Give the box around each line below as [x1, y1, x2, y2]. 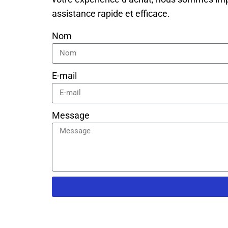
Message [52, 109, 90, 121]
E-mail [52, 70, 77, 81]
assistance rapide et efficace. [52, 8, 170, 19]
